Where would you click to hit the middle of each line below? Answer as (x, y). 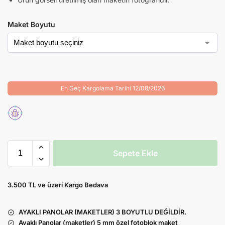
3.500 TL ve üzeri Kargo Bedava (58, 185)
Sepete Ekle (135, 153)
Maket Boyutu (31, 24)
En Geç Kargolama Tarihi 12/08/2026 (113, 88)
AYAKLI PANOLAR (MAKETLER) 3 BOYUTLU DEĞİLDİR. (102, 212)
